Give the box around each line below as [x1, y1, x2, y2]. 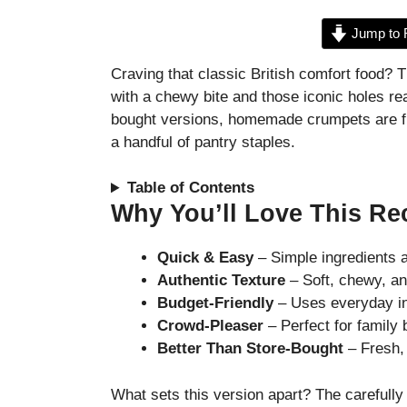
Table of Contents [127, 179, 255, 197]
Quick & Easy [157, 249, 253, 267]
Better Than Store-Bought [157, 340, 343, 358]
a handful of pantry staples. [111, 133, 295, 151]
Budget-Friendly [157, 294, 273, 313]
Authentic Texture [157, 272, 285, 290]
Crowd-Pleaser [157, 317, 263, 335]
